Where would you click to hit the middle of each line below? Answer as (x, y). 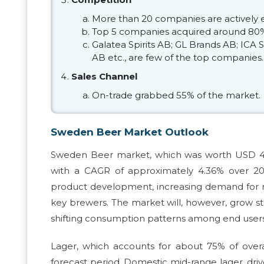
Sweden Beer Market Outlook (130, 132)
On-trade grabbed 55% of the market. (176, 95)
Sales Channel (104, 77)
